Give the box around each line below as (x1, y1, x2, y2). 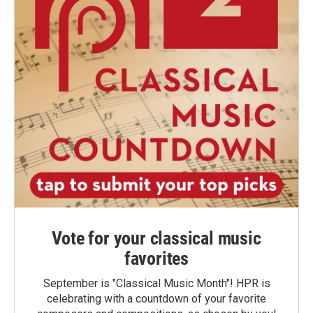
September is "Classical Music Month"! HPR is (43, 277, 270, 290)
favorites (124, 248, 189, 269)
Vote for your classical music (52, 228, 261, 249)
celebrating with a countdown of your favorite (47, 292, 266, 305)
